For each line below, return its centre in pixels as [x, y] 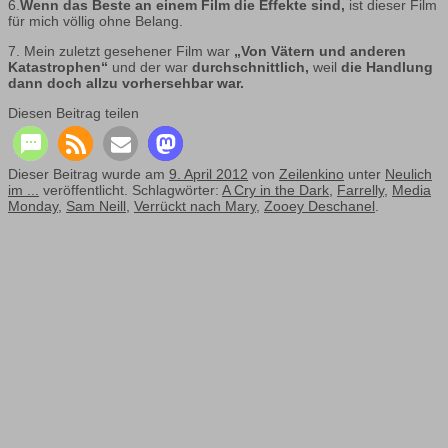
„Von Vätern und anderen [320, 51]
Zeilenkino [311, 174]
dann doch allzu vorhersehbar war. [126, 83]
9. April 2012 [208, 174]
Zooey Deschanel [319, 206]
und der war [150, 67]
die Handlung [387, 67]
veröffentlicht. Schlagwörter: [130, 190]
